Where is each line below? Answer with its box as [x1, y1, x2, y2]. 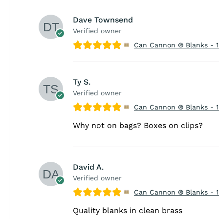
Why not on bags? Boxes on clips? [73, 120, 203, 130]
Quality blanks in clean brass [73, 205, 182, 215]
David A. [73, 162, 104, 172]
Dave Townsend [73, 15, 133, 24]
